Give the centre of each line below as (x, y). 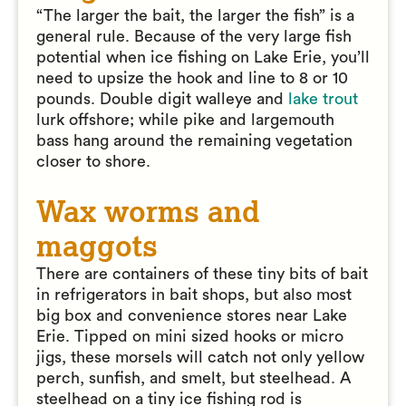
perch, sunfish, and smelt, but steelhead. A (194, 378)
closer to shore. (93, 161)
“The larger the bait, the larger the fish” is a (195, 15)
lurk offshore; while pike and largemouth (185, 120)
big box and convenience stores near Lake (192, 315)
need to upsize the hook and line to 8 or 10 (192, 78)
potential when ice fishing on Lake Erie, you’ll (203, 57)
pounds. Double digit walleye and (162, 99)
